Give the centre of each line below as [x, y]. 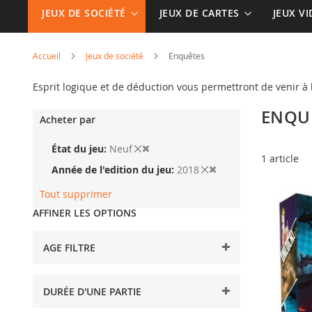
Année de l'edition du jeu [111, 170]
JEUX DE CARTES [199, 13]
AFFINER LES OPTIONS [85, 213]
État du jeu [78, 149]
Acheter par [68, 119]
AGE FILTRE [69, 248]
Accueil [48, 56]
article [282, 158]
